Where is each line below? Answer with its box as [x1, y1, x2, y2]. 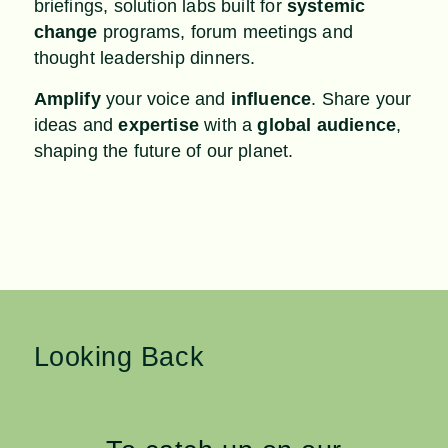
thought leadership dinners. [33, 47, 266, 68]
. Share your [311, 89, 412, 110]
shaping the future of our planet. [33, 141, 294, 162]
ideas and [33, 115, 119, 136]
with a [199, 115, 258, 136]
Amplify [33, 89, 101, 110]
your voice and [100, 89, 231, 110]
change [33, 21, 98, 42]
